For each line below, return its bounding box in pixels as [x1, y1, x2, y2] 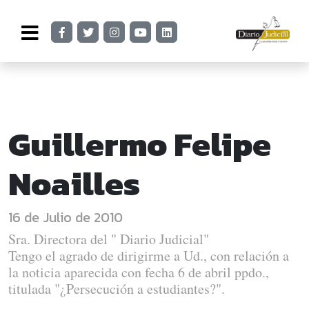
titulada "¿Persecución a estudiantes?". [8, 279, 225, 298]
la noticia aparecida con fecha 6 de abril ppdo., [8, 263, 269, 281]
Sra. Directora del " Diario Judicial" [8, 230, 209, 248]
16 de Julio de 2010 [8, 207, 123, 228]
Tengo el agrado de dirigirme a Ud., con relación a [8, 246, 289, 265]
